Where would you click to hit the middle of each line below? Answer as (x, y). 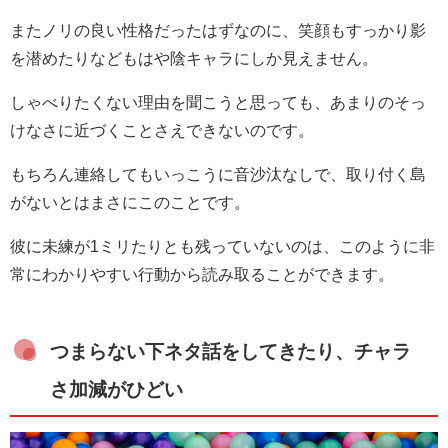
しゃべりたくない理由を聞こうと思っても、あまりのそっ (218, 102)
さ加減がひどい (116, 390)
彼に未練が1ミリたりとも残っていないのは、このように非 (222, 246)
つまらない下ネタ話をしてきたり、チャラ (230, 352)
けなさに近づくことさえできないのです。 (162, 130)
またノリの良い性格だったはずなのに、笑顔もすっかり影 (218, 30)
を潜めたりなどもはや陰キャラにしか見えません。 (194, 58)
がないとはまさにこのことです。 (130, 202)
